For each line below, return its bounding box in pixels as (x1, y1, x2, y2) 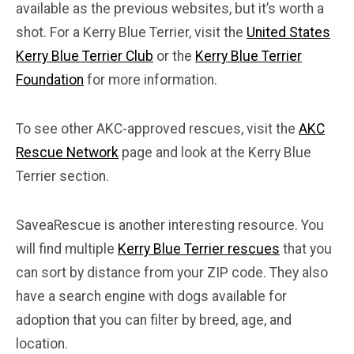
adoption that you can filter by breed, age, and (16, 311, 292, 328)
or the (153, 47, 195, 64)
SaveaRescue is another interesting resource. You (16, 217, 324, 233)
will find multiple (16, 240, 118, 257)
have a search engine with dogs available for (16, 288, 287, 304)
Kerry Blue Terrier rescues (118, 240, 280, 257)
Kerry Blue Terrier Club (16, 47, 153, 64)
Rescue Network (16, 144, 119, 160)
